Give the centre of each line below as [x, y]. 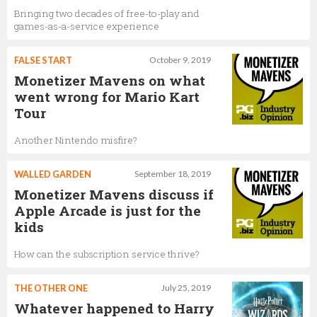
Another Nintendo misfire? [76, 140]
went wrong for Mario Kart [107, 96]
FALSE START [43, 60]
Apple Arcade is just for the [108, 210]
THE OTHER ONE [51, 288]
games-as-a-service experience [87, 26]
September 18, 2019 [173, 173]
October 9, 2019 [180, 59]
